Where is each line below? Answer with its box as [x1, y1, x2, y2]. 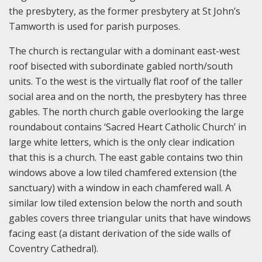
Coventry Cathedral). [9, 242, 98, 255]
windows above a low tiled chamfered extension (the [9, 166, 237, 179]
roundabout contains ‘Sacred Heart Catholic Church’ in [9, 120, 246, 133]
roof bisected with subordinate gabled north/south [9, 59, 233, 73]
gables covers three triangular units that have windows [9, 211, 251, 225]
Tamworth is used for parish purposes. [9, 19, 180, 33]
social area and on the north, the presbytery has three [9, 89, 247, 103]
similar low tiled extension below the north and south [9, 196, 242, 209]
